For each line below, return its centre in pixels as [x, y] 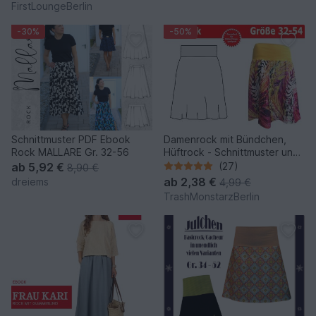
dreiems [30, 181]
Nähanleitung [194, 164]
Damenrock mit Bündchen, [225, 139]
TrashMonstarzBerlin [212, 196]
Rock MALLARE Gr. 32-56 [70, 152]
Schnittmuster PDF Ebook [71, 139]
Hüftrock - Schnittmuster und [231, 152]
